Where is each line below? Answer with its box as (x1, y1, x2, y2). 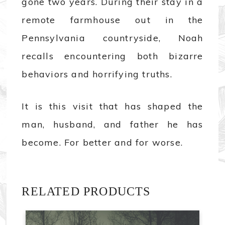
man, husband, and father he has (22, 119, 203, 131)
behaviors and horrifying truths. (22, 68, 172, 80)
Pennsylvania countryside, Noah (22, 32, 203, 44)
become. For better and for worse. (22, 137, 183, 149)
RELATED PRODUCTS (22, 185, 151, 198)
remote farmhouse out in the (22, 14, 203, 26)
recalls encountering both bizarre (22, 50, 203, 62)
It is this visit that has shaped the (22, 100, 203, 113)
